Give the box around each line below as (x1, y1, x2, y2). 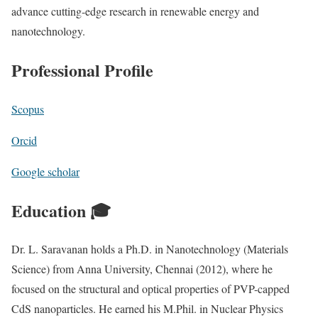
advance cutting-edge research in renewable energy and (11, 3, 259, 18)
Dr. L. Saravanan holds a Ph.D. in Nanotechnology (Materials (11, 241, 288, 257)
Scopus (11, 101, 44, 116)
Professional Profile (11, 57, 153, 82)
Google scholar (11, 163, 79, 179)
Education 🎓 (11, 197, 111, 223)
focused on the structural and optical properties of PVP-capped (11, 281, 290, 297)
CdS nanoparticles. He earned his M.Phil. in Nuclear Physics (11, 301, 283, 317)
